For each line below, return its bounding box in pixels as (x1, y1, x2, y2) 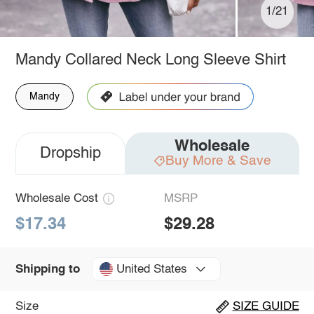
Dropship (39, 145, 101, 161)
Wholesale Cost (15, 192, 98, 205)
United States (116, 263, 187, 275)
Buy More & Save (165, 153, 271, 168)
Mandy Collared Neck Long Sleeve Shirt (15, 52, 286, 68)
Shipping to (15, 263, 80, 275)
